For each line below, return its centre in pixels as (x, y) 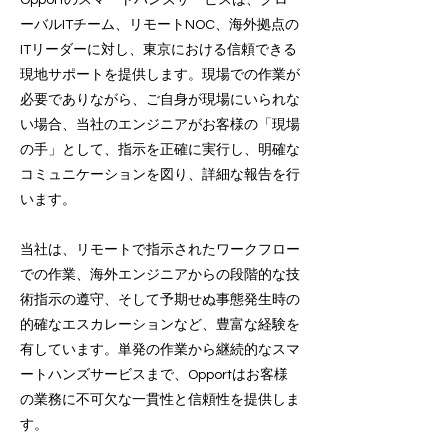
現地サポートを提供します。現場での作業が (160, 75)
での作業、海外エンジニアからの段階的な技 (160, 275)
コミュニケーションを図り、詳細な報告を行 (160, 175)
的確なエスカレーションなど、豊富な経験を (160, 325)
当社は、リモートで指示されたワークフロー (160, 250)
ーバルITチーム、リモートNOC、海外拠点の (159, 25)
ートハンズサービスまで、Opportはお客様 (154, 375)
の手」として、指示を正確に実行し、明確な (160, 150)
